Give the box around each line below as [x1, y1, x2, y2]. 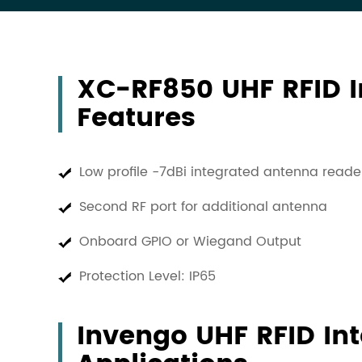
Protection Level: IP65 [79, 266, 216, 287]
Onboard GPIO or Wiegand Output [79, 231, 305, 252]
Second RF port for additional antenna [79, 196, 331, 217]
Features [77, 97, 196, 140]
